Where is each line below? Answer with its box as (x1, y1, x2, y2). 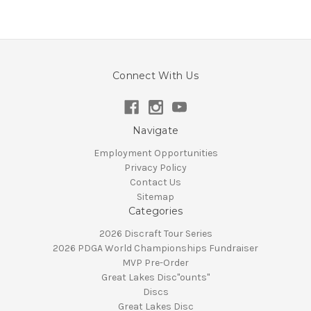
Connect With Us (112, 69, 199, 83)
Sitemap (137, 191, 174, 203)
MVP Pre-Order (122, 257, 189, 269)
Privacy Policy (124, 162, 187, 174)
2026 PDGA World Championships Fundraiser (53, 242, 258, 255)
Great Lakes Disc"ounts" (101, 271, 210, 284)
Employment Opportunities (93, 147, 218, 160)
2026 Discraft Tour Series (99, 228, 212, 240)
